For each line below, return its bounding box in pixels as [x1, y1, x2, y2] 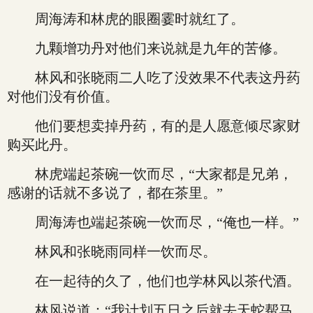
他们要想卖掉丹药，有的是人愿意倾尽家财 [7, 118, 300, 133]
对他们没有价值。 [7, 89, 119, 104]
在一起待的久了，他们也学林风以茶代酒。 [7, 273, 300, 289]
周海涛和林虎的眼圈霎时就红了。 [7, 11, 245, 27]
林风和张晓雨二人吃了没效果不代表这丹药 [7, 70, 300, 85]
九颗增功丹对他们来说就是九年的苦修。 [7, 41, 286, 56]
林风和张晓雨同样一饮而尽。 [7, 244, 217, 259]
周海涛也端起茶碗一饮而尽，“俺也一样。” [7, 214, 299, 230]
